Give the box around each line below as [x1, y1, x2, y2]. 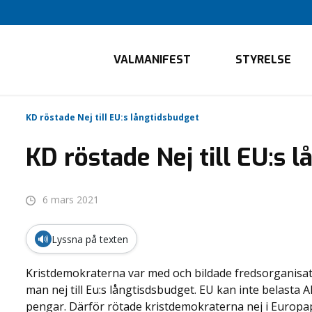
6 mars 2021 [42, 193, 99, 206]
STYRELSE [235, 52, 291, 67]
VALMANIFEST [114, 52, 191, 67]
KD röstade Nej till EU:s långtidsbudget [26, 111, 199, 123]
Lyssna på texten [52, 232, 128, 246]
